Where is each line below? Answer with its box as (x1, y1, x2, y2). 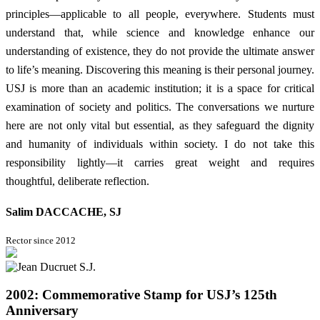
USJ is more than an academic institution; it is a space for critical (6, 81, 314, 94)
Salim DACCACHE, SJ (6, 206, 121, 219)
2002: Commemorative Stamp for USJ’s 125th (6, 287, 277, 302)
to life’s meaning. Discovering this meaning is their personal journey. (6, 63, 314, 76)
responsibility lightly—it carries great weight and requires (6, 156, 314, 169)
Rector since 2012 (6, 235, 76, 246)
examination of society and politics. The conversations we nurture (6, 100, 314, 113)
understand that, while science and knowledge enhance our (6, 26, 314, 39)
